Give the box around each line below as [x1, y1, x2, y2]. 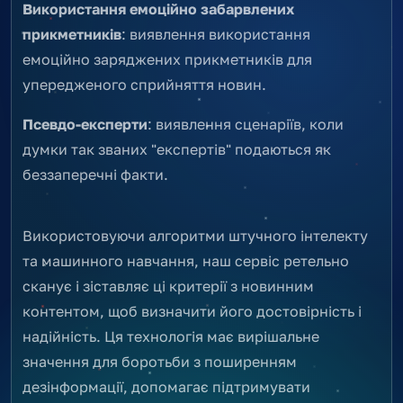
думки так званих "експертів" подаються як [22, 139, 331, 158]
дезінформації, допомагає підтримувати [22, 377, 310, 396]
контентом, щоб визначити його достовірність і [22, 301, 362, 320]
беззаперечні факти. [22, 165, 168, 184]
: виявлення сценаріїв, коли [148, 114, 344, 133]
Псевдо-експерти [22, 114, 148, 133]
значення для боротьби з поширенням [22, 352, 297, 371]
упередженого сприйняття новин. [22, 75, 266, 94]
